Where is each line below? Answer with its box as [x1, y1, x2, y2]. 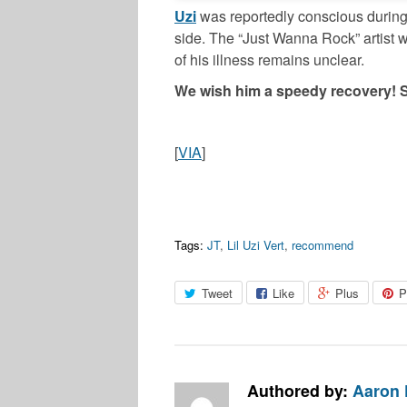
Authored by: [247, 379, 352, 402]
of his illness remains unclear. [174, 49, 364, 71]
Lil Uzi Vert [227, 236, 284, 254]
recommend [292, 236, 353, 254]
